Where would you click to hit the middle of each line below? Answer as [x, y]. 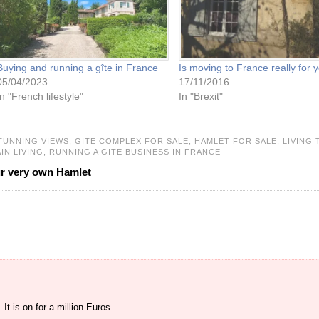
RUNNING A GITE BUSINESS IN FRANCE [135, 151]
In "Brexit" [200, 96]
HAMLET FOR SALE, [239, 141]
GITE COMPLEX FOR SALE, [135, 141]
